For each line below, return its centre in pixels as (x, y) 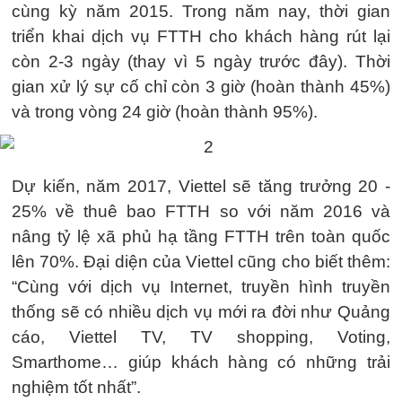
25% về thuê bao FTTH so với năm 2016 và (201, 211)
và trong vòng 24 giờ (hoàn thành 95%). (165, 111)
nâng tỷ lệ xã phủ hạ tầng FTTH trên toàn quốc (201, 236)
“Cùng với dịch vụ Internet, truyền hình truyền (201, 286)
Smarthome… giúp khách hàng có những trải (201, 362)
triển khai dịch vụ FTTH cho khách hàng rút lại (201, 36)
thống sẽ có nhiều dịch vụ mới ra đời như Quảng (201, 311)
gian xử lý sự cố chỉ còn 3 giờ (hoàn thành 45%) (201, 86)
